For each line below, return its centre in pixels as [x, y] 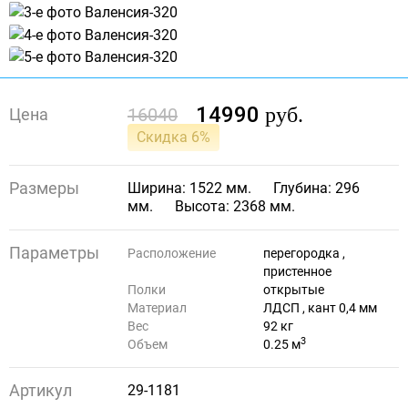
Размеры [44, 189]
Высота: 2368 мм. [235, 207]
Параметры [54, 253]
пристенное [297, 272]
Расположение [172, 254]
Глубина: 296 [316, 189]
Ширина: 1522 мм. [189, 189]
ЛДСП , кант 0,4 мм [320, 308]
